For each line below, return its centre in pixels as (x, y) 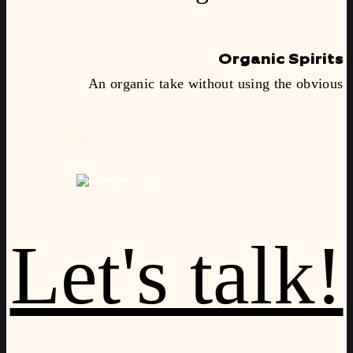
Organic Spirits (281, 59)
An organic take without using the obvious (216, 83)
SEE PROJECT (68, 140)
